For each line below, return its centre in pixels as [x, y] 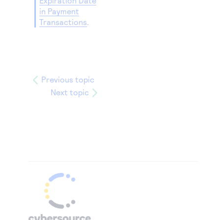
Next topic [70, 92]
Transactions [63, 22]
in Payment [59, 11]
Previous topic [68, 79]
